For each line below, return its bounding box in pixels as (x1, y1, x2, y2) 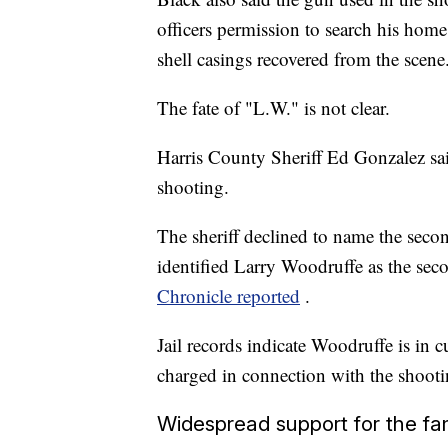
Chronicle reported (157, 283, 300, 309)
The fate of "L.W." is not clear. (157, 95, 390, 121)
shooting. (157, 174, 229, 200)
